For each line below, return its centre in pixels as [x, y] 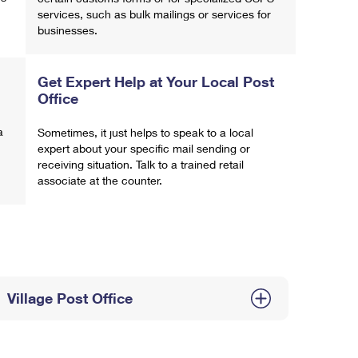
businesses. [68, 30]
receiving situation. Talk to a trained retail [141, 164]
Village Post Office [70, 298]
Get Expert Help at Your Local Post [156, 82]
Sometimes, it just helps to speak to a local [145, 132]
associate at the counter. [100, 180]
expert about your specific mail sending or [144, 148]
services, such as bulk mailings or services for [154, 14]
